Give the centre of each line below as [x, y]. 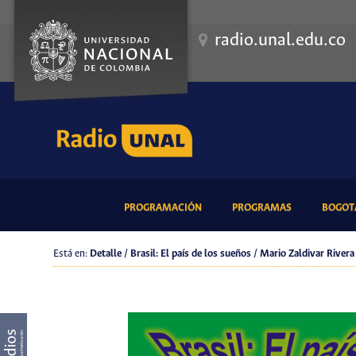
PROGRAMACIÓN [163, 207]
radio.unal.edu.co [280, 41]
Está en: [72, 254]
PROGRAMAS [261, 207]
